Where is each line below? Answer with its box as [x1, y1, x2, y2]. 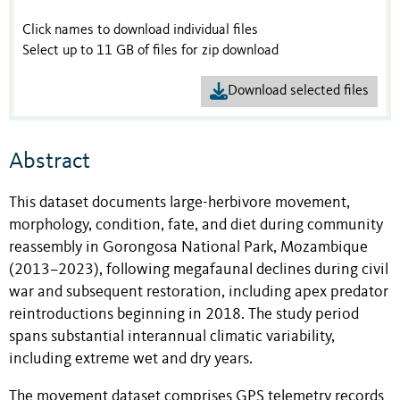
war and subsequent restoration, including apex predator [9, 284, 388, 300]
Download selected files [228, 83, 369, 98]
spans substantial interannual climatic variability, [9, 329, 335, 345]
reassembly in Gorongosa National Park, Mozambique [9, 239, 368, 255]
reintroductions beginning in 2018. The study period [9, 306, 359, 322]
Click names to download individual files [22, 23, 258, 38]
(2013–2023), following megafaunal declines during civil [9, 262, 388, 278]
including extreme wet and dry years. [9, 351, 253, 367]
